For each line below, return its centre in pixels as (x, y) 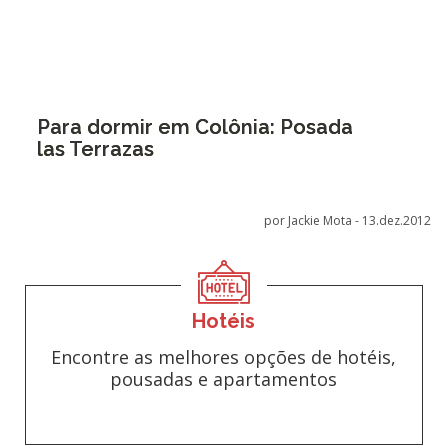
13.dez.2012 (397, 220)
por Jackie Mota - (313, 220)
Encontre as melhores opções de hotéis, (224, 357)
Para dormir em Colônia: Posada (194, 127)
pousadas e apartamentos (224, 379)
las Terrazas (95, 149)
